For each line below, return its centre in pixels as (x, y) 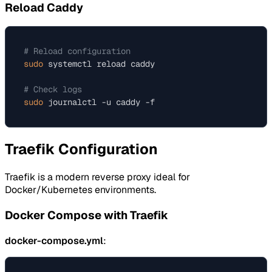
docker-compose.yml (54, 240)
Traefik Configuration (81, 149)
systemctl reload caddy (99, 64)
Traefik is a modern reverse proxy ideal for (97, 177)
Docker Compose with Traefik (87, 215)
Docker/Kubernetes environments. (80, 190)
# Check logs (53, 90)
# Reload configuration (77, 51)
